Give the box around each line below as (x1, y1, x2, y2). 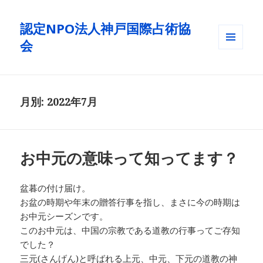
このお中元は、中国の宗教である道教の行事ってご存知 (20, 224, 241, 237)
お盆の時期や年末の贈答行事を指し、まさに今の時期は (20, 196, 241, 208)
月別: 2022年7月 (20, 95, 98, 109)
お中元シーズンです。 (20, 210, 109, 222)
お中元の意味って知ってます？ (20, 147, 239, 169)
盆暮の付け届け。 (20, 182, 91, 194)
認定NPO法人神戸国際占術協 (20, 19, 191, 38)
